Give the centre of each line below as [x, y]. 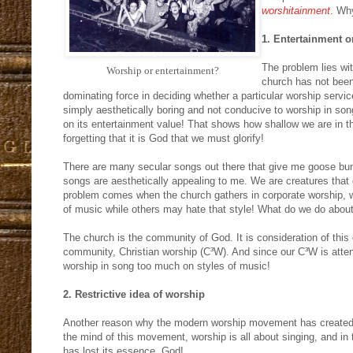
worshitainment [296, 11]
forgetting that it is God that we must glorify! [163, 139]
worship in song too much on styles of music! [167, 266]
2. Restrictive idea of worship [134, 295]
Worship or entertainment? [162, 71]
